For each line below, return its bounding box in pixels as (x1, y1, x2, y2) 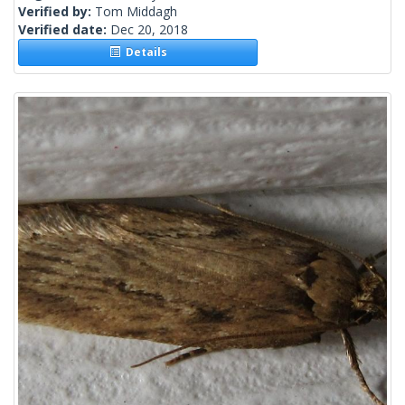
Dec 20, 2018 (110, 21, 188, 39)
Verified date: (18, 21, 110, 39)
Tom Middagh (95, 3, 177, 21)
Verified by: (18, 3, 95, 21)
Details (119, 44, 167, 61)
